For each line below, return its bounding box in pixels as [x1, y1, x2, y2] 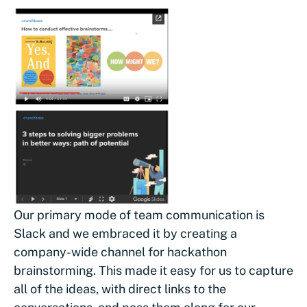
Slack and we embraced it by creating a [14, 225, 237, 241]
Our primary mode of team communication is [14, 207, 265, 222]
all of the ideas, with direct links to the [14, 281, 226, 296]
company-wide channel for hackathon [14, 244, 227, 259]
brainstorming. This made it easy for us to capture [14, 262, 293, 278]
